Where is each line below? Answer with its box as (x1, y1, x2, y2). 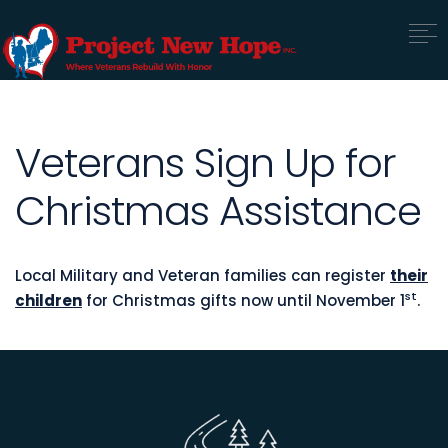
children (15, 290, 82, 311)
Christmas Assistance (15, 183, 421, 239)
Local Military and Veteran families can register (15, 265, 390, 286)
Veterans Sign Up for (15, 135, 396, 191)
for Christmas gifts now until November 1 (82, 290, 405, 311)
